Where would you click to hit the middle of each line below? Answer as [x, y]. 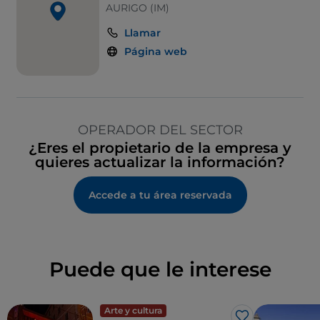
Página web [156, 52]
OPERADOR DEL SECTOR [160, 130]
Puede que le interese [160, 270]
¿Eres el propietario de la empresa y [160, 148]
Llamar [143, 33]
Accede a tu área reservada [160, 195]
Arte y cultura [133, 311]
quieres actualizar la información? [160, 162]
